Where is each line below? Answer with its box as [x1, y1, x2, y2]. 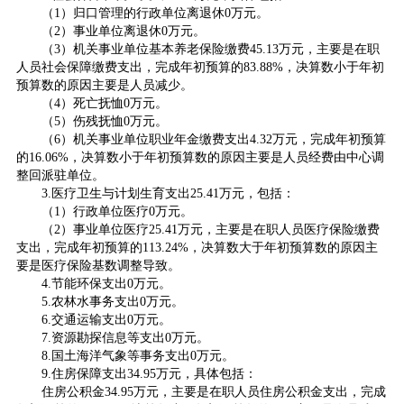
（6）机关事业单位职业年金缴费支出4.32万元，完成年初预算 [41, 133, 386, 146]
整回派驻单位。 [15, 169, 105, 182]
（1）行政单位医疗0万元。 [41, 205, 193, 218]
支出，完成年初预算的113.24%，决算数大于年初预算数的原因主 [15, 241, 378, 254]
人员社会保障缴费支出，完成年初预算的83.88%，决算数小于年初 [15, 60, 384, 74]
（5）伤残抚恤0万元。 [41, 115, 168, 128]
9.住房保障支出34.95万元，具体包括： [41, 367, 257, 381]
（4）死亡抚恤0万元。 [41, 96, 168, 110]
